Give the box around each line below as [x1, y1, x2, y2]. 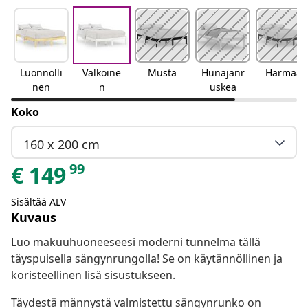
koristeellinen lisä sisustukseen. [11, 267, 175, 283]
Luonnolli [20, 66, 63, 80]
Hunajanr [201, 66, 245, 80]
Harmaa [265, 66, 302, 80]
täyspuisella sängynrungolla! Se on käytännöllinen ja [11, 251, 283, 267]
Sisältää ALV [11, 195, 66, 209]
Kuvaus [11, 209, 56, 226]
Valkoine [82, 66, 121, 80]
